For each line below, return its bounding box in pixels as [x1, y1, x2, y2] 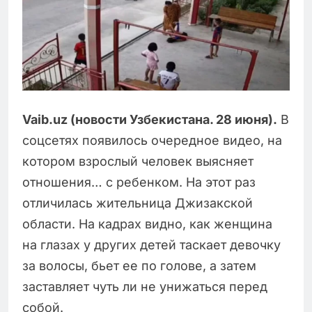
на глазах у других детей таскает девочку [22, 237, 281, 253]
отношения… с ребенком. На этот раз [22, 175, 256, 190]
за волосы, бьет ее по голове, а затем [22, 258, 256, 274]
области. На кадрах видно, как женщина [22, 217, 272, 232]
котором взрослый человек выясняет [22, 154, 253, 169]
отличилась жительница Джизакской [22, 196, 253, 211]
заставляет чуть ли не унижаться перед [22, 279, 267, 295]
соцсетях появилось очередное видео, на [22, 133, 282, 148]
